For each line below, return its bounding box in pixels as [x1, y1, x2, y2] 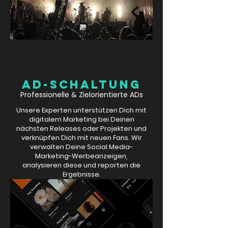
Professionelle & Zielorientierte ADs [20, 90, 143, 100]
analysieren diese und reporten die [22, 160, 140, 170]
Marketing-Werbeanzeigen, [35, 151, 128, 161]
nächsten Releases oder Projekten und [16, 124, 147, 134]
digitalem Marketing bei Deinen [28, 115, 134, 125]
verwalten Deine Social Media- [30, 142, 133, 152]
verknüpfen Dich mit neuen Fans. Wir [21, 133, 142, 143]
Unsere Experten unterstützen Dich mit [16, 105, 147, 116]
